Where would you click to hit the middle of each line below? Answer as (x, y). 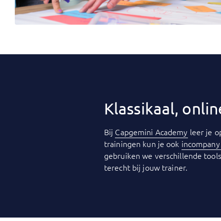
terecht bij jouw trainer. (147, 167)
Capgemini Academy (151, 132)
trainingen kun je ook (143, 144)
